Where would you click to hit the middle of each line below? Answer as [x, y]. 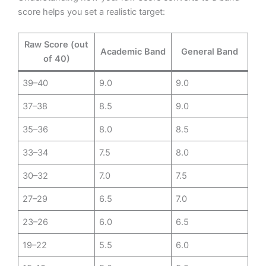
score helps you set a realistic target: [91, 12]
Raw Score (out [56, 45]
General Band [210, 52]
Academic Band [133, 52]
